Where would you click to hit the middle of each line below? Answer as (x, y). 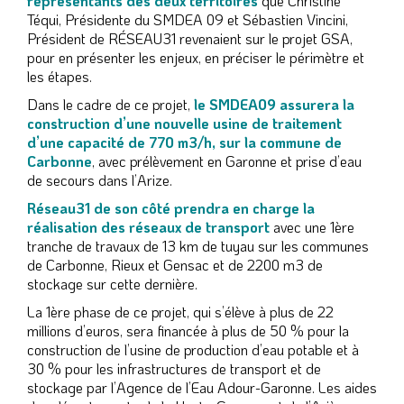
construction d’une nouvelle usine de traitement (184, 123)
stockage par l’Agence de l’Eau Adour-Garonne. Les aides (202, 387)
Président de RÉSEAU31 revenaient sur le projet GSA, (190, 38)
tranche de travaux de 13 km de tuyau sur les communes (198, 245)
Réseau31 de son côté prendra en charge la (171, 207)
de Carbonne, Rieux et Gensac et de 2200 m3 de (175, 264)
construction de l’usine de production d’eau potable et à (193, 349)
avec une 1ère (312, 226)
